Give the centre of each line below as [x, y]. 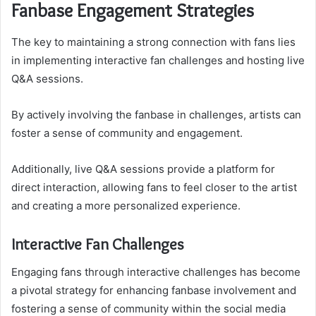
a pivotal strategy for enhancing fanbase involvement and [154, 291]
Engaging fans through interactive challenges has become [156, 272]
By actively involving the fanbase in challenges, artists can [156, 114]
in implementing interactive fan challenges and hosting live [158, 60]
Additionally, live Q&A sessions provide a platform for [143, 169]
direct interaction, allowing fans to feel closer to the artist [154, 187]
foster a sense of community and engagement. [127, 133]
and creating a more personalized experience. [126, 205]
